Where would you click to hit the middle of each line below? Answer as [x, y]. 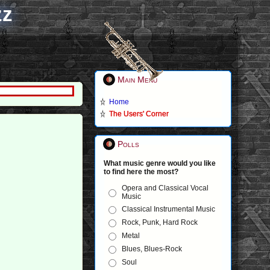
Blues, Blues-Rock [152, 249]
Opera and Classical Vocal [165, 188]
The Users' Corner [139, 114]
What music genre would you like [160, 163]
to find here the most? [141, 172]
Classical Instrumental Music [169, 209]
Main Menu [137, 80]
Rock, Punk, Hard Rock [160, 222]
